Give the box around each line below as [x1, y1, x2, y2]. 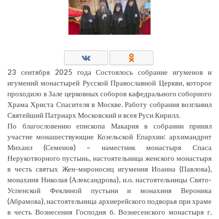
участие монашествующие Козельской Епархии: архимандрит [7, 131, 212, 141]
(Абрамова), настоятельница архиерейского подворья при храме [7, 196, 212, 205]
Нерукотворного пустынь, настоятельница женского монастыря [7, 153, 212, 162]
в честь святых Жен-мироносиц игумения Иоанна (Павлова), [7, 164, 212, 173]
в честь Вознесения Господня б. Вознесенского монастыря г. [7, 207, 212, 216]
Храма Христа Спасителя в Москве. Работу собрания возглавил [7, 99, 212, 109]
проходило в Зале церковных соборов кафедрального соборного [7, 88, 212, 98]
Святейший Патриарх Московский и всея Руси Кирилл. [7, 110, 180, 119]
